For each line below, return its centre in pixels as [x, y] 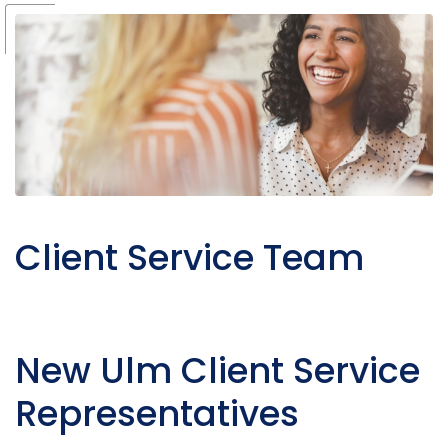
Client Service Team [189, 257]
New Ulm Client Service [217, 370]
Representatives [157, 413]
